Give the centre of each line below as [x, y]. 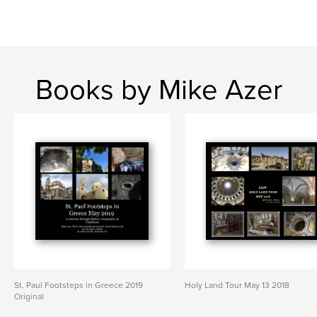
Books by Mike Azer [158, 90]
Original [29, 296]
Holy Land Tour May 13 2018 [237, 285]
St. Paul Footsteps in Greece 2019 [79, 285]
